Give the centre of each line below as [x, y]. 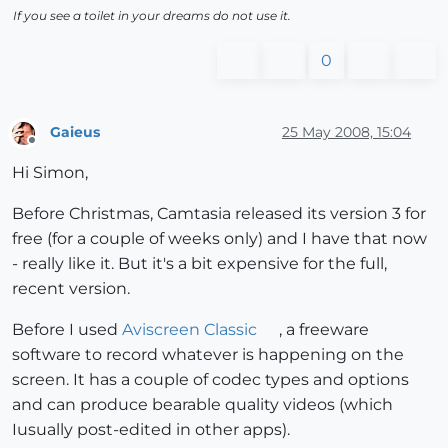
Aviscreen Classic [189, 329]
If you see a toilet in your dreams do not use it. [152, 16]
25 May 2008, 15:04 [346, 131]
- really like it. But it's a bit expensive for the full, [199, 263]
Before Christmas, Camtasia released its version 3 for [219, 213]
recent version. [71, 288]
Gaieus [75, 131]
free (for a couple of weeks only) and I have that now [219, 238]
